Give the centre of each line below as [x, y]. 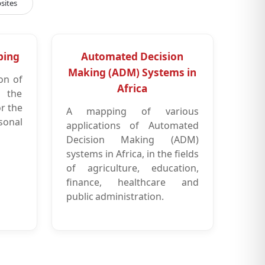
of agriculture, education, [132, 168]
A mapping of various [132, 111]
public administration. [115, 196]
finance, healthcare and [132, 182]
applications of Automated [132, 125]
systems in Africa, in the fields [132, 153]
